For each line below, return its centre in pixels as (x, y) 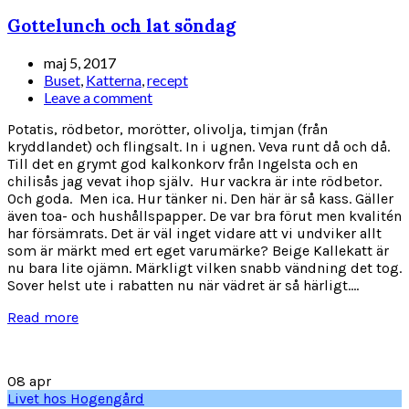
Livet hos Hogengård (76, 398)
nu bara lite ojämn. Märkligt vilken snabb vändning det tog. (204, 267)
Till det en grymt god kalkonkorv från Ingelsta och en (183, 163)
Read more (43, 317)
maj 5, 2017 (80, 62)
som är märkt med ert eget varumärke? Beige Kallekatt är (198, 250)
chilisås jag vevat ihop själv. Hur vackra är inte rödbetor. (194, 181)
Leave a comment (98, 97)
